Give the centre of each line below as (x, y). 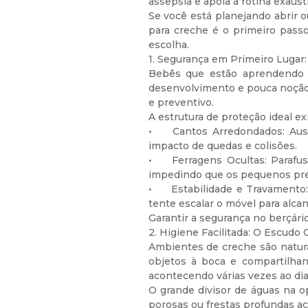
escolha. (168, 45)
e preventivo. (181, 102)
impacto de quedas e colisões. (222, 146)
